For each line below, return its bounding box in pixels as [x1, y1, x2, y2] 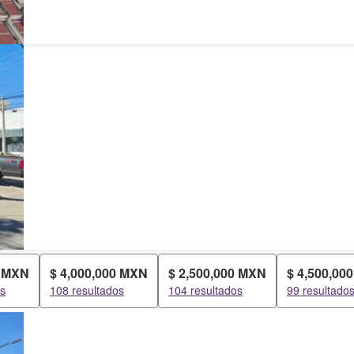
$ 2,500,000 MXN [168, 264, 266, 282]
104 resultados [168, 282, 243, 298]
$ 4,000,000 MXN [50, 264, 148, 282]
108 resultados [50, 282, 124, 298]
